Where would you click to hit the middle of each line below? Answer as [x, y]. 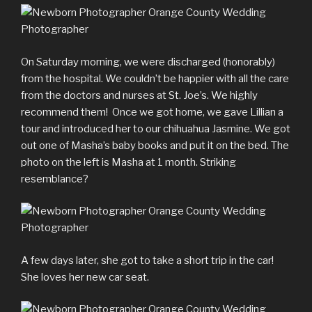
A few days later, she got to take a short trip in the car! [147, 260]
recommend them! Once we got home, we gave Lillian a [152, 112]
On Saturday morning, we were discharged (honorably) [148, 62]
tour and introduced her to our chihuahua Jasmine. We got [156, 128]
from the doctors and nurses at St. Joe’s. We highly [139, 95]
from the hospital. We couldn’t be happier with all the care [155, 78]
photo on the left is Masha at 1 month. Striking [128, 162]
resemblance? [55, 179]
